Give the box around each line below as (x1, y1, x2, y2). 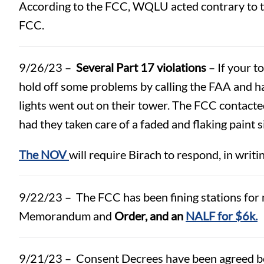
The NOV (19, 147, 67, 161)
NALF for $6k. (186, 208, 258, 223)
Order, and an (114, 208, 186, 223)
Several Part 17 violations (76, 60, 206, 74)
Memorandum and (19, 208, 114, 223)
